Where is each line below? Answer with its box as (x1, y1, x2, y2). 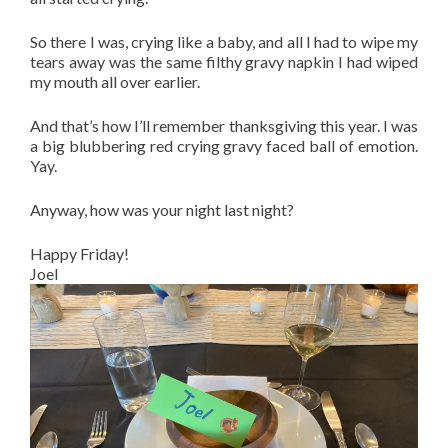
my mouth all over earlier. (30, 72, 200, 91)
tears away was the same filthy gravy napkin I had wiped (30, 52, 418, 71)
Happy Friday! (30, 244, 129, 263)
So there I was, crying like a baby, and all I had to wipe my (30, 32, 418, 51)
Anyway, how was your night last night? (30, 200, 294, 219)
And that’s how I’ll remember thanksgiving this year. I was (30, 116, 418, 135)
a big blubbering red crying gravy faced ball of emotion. (30, 136, 418, 155)
